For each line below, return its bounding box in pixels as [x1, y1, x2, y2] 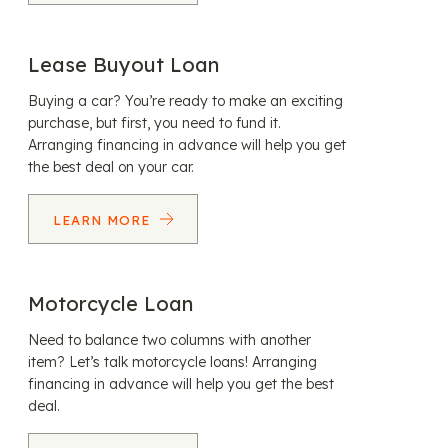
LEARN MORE [52, 212, 155, 228]
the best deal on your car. [28, 158, 194, 176]
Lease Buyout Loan [28, 52, 219, 77]
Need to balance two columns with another [28, 331, 311, 349]
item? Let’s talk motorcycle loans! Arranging [28, 353, 317, 371]
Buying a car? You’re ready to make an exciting [28, 92, 343, 110]
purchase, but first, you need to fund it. [28, 114, 281, 132]
